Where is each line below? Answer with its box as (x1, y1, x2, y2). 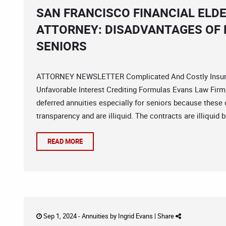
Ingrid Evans (118, 211, 153, 220)
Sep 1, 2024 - (42, 211, 82, 220)
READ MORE (47, 137, 83, 146)
